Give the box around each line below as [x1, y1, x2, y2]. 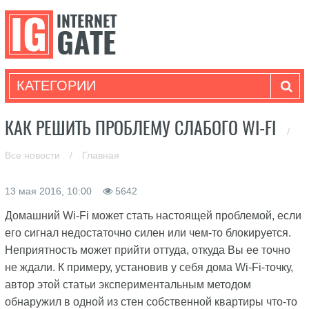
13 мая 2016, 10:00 [4, 186, 94, 197]
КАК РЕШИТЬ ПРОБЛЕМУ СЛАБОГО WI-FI [4, 116, 280, 140]
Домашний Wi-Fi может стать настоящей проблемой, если [4, 210, 301, 221]
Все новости [4, 150, 63, 161]
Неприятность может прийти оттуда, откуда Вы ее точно [4, 244, 290, 256]
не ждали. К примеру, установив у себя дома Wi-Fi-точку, [4, 261, 293, 273]
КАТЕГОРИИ [16, 78, 96, 93]
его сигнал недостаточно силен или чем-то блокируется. [4, 227, 291, 239]
